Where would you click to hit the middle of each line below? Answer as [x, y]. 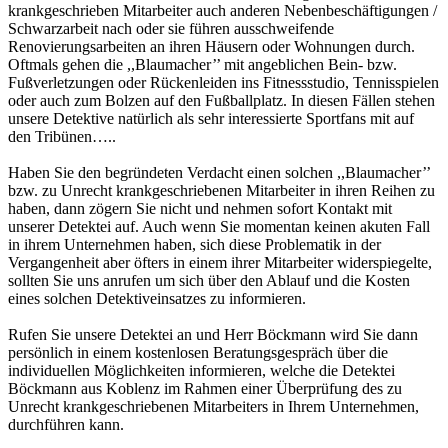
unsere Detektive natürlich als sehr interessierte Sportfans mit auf [211, 119]
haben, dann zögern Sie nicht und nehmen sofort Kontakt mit [200, 209]
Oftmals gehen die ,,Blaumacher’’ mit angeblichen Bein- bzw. [202, 65]
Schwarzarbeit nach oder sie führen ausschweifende [171, 29]
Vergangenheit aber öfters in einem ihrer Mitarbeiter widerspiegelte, [220, 263]
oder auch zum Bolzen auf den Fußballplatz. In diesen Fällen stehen [221, 101]
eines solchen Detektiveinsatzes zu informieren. [157, 299]
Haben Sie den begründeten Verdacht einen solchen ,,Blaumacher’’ [219, 173]
